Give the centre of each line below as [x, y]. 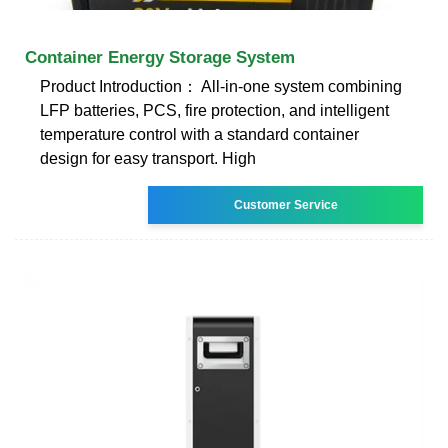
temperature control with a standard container [199, 134]
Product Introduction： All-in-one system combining [221, 86]
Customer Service [285, 204]
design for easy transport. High [148, 158]
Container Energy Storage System [160, 57]
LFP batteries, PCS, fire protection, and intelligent [214, 110]
